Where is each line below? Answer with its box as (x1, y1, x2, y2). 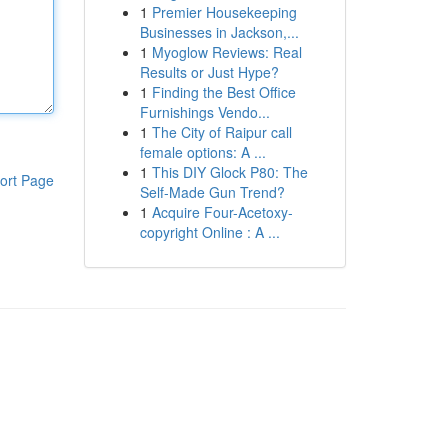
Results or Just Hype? (139, 62, 279, 82)
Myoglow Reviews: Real (151, 42, 302, 62)
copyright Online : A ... (139, 222, 280, 242)
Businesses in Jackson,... (139, 22, 299, 42)
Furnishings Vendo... (139, 102, 270, 122)
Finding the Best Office (151, 82, 296, 102)
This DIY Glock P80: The (151, 162, 308, 182)
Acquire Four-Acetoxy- (151, 202, 293, 222)
